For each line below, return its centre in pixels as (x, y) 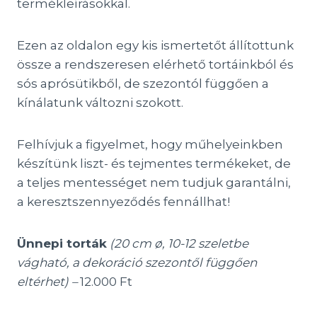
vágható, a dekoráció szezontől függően (137, 263)
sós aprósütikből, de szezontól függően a (143, 83)
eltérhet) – (48, 282)
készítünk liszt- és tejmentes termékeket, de (154, 163)
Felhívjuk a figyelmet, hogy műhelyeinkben (150, 144)
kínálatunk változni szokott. (100, 103)
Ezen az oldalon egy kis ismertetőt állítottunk (155, 45)
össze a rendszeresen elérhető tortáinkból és (155, 64)
